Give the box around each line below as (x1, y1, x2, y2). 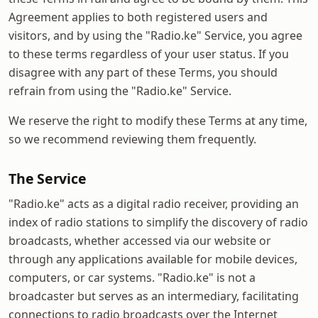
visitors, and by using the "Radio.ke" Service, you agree (9, 27, 302, 43)
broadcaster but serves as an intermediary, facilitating (9, 287, 299, 304)
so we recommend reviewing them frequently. (9, 131, 256, 147)
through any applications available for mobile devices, (9, 251, 297, 267)
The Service (9, 169, 87, 189)
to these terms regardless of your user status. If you (9, 45, 289, 62)
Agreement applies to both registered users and (9, 9, 268, 25)
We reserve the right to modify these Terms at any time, (9, 112, 307, 128)
